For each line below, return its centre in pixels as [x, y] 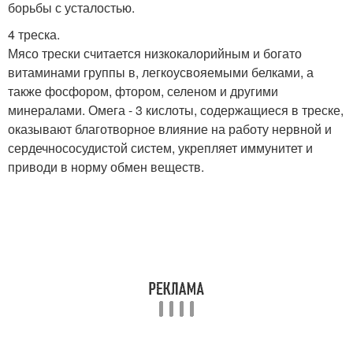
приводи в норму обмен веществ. [106, 166]
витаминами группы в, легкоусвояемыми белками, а [161, 72]
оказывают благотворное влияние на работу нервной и [170, 128]
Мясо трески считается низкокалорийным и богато [155, 53]
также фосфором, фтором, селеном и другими [143, 91]
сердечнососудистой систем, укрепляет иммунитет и [160, 147]
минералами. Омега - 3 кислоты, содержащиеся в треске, [176, 110]
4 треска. [34, 34]
